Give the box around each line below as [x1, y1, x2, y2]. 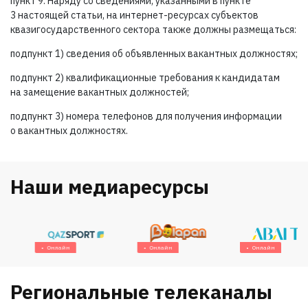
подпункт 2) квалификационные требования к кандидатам [10, 71, 280, 84]
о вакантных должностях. [10, 124, 128, 137]
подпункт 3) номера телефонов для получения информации [10, 110, 282, 122]
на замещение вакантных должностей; [10, 86, 189, 98]
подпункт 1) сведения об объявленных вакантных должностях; [10, 47, 298, 60]
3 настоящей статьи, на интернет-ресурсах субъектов [10, 9, 258, 21]
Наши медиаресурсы [10, 174, 209, 199]
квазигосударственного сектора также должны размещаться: [10, 23, 296, 36]
